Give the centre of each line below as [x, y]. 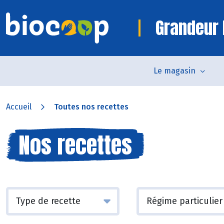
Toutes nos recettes [91, 107]
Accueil [19, 107]
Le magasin [174, 71]
